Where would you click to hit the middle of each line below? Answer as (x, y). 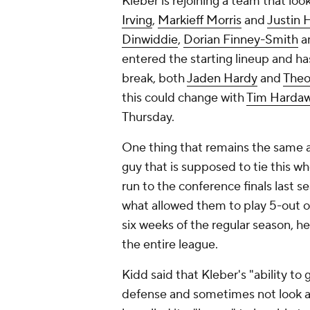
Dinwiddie (150, 40)
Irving (137, 21)
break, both (154, 79)
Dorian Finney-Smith (241, 40)
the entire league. (171, 245)
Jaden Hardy (222, 79)
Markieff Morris (200, 21)
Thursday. (149, 118)
